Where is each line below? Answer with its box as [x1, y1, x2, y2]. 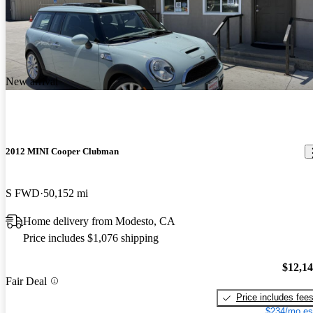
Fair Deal [6, 275, 47, 287]
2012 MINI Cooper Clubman [6, 146, 119, 157]
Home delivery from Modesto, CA [23, 214, 175, 227]
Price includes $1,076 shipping [23, 231, 159, 244]
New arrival [6, 75, 58, 88]
